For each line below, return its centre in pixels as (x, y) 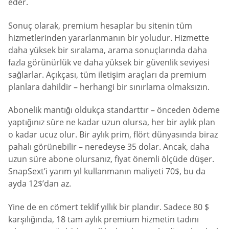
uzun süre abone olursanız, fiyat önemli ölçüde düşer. (111, 159)
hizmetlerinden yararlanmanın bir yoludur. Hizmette (109, 38)
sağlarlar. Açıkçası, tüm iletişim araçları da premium (107, 74)
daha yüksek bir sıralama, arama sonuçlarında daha (108, 50)
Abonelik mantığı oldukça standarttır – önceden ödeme (114, 110)
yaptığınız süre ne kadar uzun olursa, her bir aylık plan (112, 122)
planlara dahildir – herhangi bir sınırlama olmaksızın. (109, 87)
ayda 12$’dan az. (40, 184)
